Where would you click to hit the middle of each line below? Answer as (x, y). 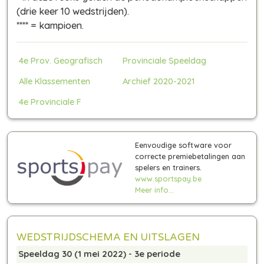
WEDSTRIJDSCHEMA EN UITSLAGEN (108, 237)
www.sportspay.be (168, 179)
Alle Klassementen (55, 81)
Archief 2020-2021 (159, 81)
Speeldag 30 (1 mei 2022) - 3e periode (99, 254)
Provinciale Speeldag (165, 60)
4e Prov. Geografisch (61, 60)
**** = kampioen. (50, 25)
